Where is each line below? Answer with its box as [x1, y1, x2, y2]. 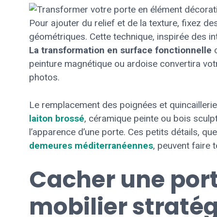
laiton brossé [29, 112, 84, 124]
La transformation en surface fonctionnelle [29, 45, 212, 56]
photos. [29, 72, 60, 83]
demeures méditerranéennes [29, 139, 153, 151]
